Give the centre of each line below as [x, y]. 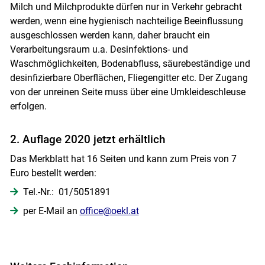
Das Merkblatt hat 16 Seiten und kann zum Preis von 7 [123, 159]
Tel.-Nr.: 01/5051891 [67, 192]
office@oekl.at [109, 211]
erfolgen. [28, 106]
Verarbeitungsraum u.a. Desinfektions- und [99, 49]
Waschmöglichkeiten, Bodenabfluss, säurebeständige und [130, 63]
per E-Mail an [51, 211]
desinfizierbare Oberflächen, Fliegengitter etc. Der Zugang [129, 77]
